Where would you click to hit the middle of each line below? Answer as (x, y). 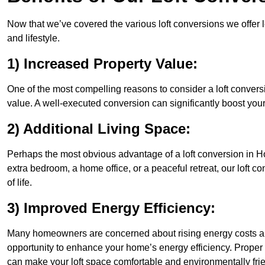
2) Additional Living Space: (99, 129)
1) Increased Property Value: (102, 64)
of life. (20, 183)
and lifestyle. (33, 38)
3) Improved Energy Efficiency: (111, 208)
